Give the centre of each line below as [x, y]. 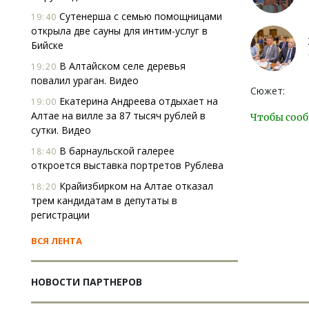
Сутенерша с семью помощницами [139, 16]
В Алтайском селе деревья [121, 66]
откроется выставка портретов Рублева [127, 165]
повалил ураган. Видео [85, 80]
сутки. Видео [61, 130]
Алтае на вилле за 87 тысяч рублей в [118, 116]
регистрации [60, 215]
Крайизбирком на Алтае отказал [135, 186]
